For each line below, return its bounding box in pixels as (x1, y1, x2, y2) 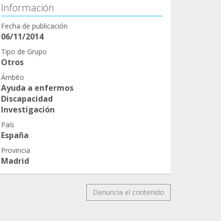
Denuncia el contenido (93, 187, 164, 197)
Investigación (1, 104, 55, 115)
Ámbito (1, 72, 24, 82)
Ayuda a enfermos (1, 82, 74, 93)
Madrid (1, 155, 29, 166)
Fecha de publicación (1, 21, 68, 31)
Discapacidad (1, 93, 53, 104)
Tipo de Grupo (1, 46, 47, 56)
